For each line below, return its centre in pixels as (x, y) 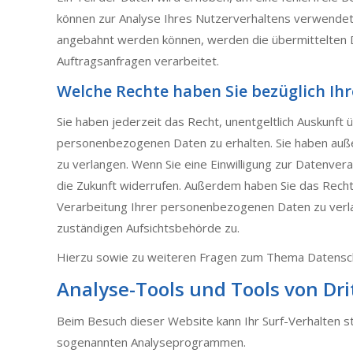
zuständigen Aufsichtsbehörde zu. (148, 228)
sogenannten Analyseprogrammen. (151, 342)
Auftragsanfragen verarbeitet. (138, 61)
